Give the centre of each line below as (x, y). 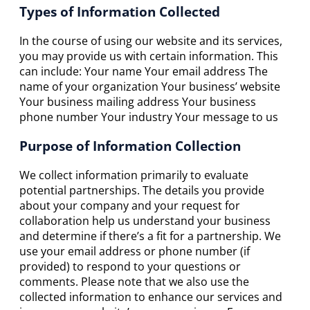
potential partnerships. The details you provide (142, 191)
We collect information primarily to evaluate (134, 175)
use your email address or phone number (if (135, 252)
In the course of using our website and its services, (151, 40)
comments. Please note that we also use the (134, 282)
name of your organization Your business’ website (150, 86)
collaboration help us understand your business (145, 221)
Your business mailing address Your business (138, 101)
